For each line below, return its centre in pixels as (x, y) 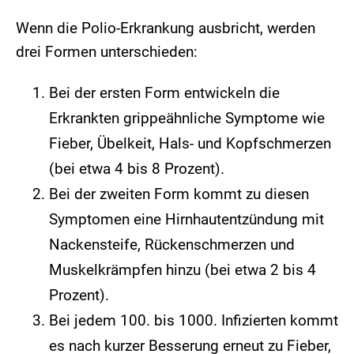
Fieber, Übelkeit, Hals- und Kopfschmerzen (190, 144)
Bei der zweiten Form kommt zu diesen (179, 194)
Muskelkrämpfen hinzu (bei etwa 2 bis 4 (183, 270)
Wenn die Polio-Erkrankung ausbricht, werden (166, 28)
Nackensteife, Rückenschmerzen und (172, 245)
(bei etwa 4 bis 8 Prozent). (137, 169)
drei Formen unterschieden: (107, 52)
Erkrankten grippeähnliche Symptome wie (187, 119)
